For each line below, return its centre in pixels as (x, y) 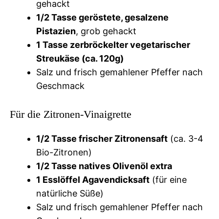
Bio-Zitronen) (64, 152)
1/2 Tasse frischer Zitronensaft (102, 138)
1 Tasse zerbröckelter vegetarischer (113, 44)
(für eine (168, 179)
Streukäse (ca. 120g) (80, 58)
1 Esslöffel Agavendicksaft (93, 179)
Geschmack (60, 86)
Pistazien (56, 31)
